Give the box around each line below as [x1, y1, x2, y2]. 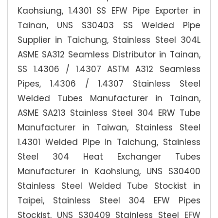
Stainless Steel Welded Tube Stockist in [18, 180, 200, 192]
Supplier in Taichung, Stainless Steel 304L [18, 34, 200, 46]
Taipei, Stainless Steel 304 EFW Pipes [18, 195, 200, 206]
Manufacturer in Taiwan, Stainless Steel [18, 122, 200, 133]
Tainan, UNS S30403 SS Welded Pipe [18, 19, 200, 31]
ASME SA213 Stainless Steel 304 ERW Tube [18, 107, 200, 119]
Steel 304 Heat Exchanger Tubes [18, 151, 200, 163]
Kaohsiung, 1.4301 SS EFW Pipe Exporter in [18, 5, 200, 17]
